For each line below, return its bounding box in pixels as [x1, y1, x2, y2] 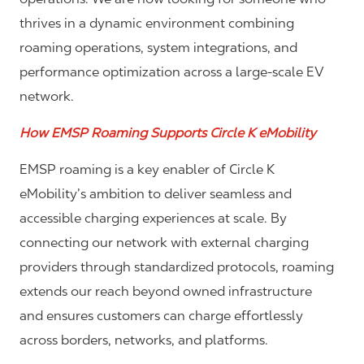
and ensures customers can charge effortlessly [19, 308, 303, 324]
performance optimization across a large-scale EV [19, 64, 324, 80]
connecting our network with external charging [19, 235, 309, 251]
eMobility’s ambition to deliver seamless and [19, 186, 292, 202]
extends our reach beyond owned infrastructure [19, 284, 312, 300]
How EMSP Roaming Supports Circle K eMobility [19, 125, 316, 141]
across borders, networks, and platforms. [19, 332, 268, 349]
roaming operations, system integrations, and [19, 40, 297, 56]
